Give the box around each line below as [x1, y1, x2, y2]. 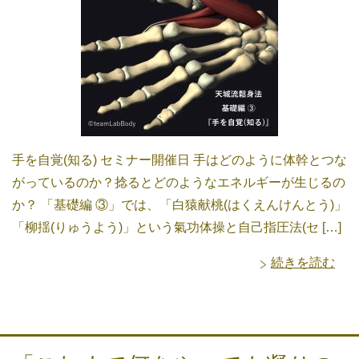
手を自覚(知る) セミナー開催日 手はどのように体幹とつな [12, 152, 347, 167]
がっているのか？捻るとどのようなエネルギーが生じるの [12, 175, 345, 189]
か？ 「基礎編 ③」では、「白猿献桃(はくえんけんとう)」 [12, 197, 347, 212]
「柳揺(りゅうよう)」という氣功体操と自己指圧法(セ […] [12, 220, 341, 234]
